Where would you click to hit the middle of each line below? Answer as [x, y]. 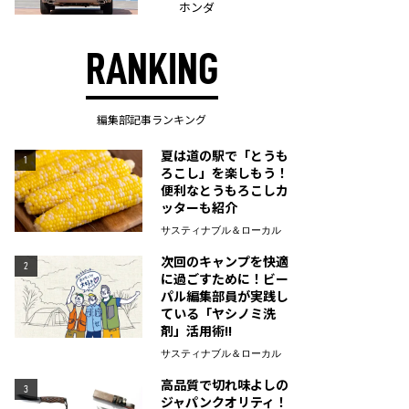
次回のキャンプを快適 [225, 261]
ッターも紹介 [199, 207]
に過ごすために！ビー [225, 278]
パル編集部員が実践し [225, 296]
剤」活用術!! [196, 330]
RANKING [152, 69]
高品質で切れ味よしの [225, 384]
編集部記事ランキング [152, 119]
